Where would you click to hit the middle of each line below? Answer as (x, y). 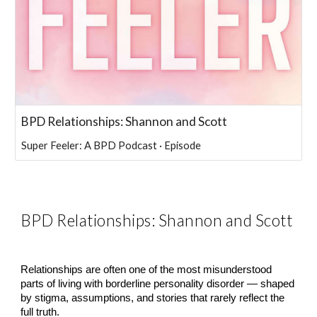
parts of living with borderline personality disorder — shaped (158, 284)
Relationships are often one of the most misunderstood (146, 270)
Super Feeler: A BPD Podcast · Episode (111, 146)
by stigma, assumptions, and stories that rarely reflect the (153, 298)
